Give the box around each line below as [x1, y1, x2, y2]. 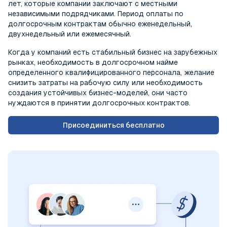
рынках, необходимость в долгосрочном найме [8, 58, 178, 66]
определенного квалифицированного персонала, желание [8, 68, 214, 77]
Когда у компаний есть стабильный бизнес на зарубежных [8, 48, 217, 56]
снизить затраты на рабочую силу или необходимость [8, 78, 203, 87]
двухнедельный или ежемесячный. [8, 29, 131, 38]
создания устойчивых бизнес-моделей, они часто [8, 88, 187, 97]
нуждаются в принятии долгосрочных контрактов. [8, 98, 191, 107]
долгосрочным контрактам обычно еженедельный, [8, 19, 192, 28]
